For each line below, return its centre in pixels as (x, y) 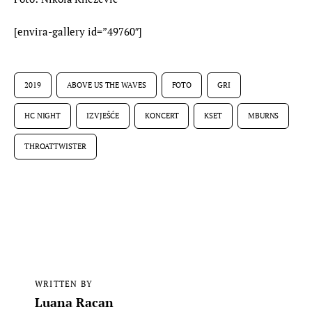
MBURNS (264, 116)
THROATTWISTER (55, 147)
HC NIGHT (43, 116)
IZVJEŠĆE (103, 116)
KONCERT (162, 116)
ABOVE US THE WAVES (106, 85)
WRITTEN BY (63, 283)
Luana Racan (74, 302)
